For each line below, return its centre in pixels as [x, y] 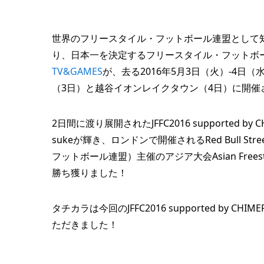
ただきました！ [85, 224]
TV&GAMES [77, 71]
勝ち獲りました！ [90, 172]
